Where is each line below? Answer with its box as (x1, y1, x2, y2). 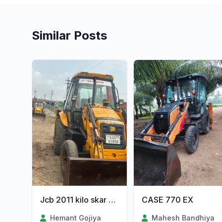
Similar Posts (32, 28, 107, 43)
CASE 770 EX (141, 194, 193, 205)
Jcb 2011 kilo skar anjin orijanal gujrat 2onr (109, 195, 116, 205)
